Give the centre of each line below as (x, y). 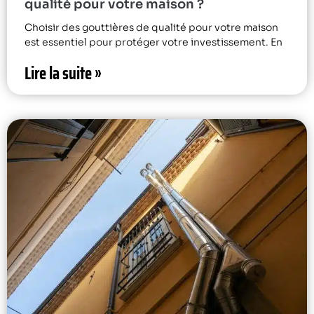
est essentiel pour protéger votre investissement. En (153, 42)
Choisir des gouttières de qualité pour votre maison (151, 27)
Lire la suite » (63, 73)
